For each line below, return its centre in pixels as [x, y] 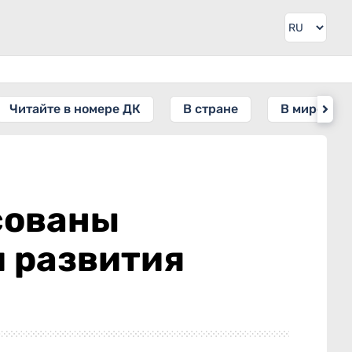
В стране [211, 109]
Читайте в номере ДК [75, 109]
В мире [302, 109]
